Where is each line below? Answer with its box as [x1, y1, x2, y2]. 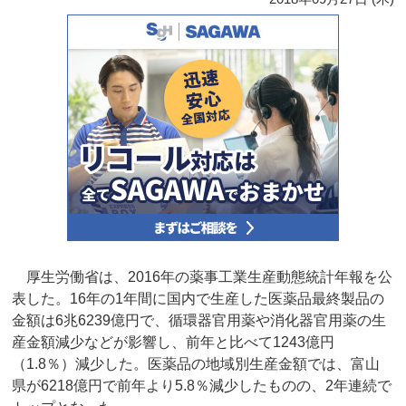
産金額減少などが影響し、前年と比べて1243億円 [12, 334, 335, 351]
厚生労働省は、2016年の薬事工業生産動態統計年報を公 [12, 269, 393, 285]
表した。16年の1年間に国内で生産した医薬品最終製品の [12, 291, 385, 307]
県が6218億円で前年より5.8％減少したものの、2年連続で [12, 378, 392, 394]
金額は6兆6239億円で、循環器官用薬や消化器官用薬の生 [12, 313, 387, 329]
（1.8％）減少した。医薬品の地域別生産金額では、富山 [12, 356, 381, 372]
